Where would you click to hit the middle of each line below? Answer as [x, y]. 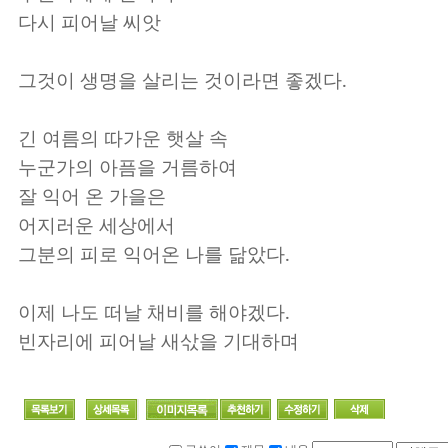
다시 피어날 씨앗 [89, 21]
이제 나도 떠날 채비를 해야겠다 [151, 311]
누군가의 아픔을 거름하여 [127, 166]
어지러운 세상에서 [96, 224]
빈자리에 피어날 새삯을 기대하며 [158, 340]
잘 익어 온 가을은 [92, 195]
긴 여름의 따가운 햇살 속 [123, 137]
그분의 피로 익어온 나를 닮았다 [151, 253]
